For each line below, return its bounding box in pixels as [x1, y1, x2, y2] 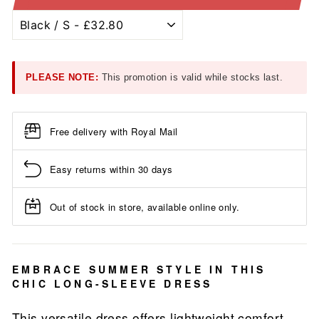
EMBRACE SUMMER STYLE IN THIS [12, 262, 266, 277]
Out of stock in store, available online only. [50, 199, 240, 214]
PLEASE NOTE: [26, 72, 99, 83]
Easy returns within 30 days [50, 162, 173, 176]
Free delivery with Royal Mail [50, 124, 178, 138]
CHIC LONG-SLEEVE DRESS [12, 276, 213, 291]
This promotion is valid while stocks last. [98, 72, 283, 83]
